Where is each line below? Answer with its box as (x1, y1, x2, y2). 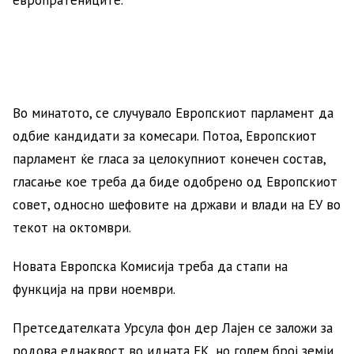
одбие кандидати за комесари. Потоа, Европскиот (13, 127, 317, 145)
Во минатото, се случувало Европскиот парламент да (13, 104, 333, 122)
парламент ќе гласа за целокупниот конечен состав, (13, 150, 326, 168)
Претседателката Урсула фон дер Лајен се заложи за (13, 319, 333, 337)
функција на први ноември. (13, 281, 175, 298)
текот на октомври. (13, 219, 131, 236)
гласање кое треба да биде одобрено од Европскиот (13, 173, 337, 190)
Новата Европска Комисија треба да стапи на (13, 258, 288, 275)
